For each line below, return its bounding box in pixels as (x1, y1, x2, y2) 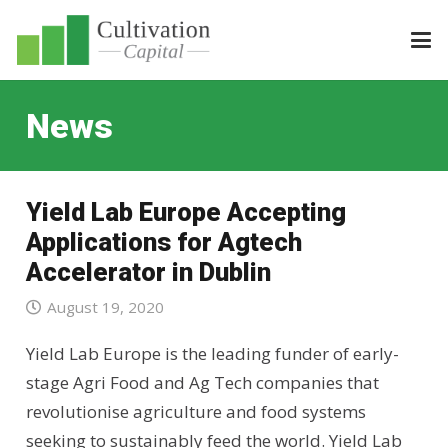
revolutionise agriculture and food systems (25, 400, 366, 424)
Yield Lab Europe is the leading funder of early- (25, 342, 399, 366)
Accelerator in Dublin (25, 256, 271, 287)
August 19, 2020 (46, 297, 164, 318)
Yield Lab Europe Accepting (25, 196, 346, 227)
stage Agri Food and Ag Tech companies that (25, 371, 379, 395)
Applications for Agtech (25, 226, 302, 257)
